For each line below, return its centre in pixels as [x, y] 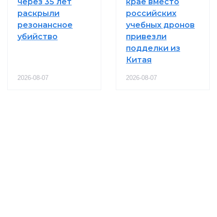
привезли [146, 36]
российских [151, 13]
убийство [38, 36]
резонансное [45, 25]
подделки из [153, 48]
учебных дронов [160, 25]
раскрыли [39, 13]
